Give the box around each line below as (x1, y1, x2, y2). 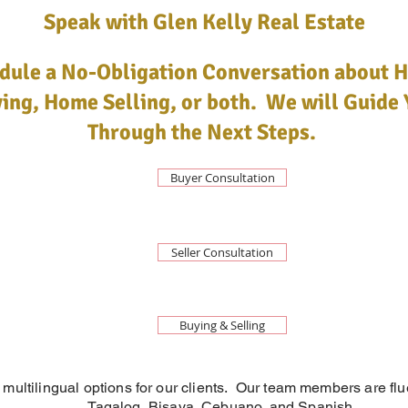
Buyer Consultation (169, 169, 275, 186)
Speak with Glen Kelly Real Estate (44, 8, 365, 36)
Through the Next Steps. (87, 118, 316, 146)
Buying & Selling (179, 317, 265, 333)
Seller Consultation (171, 244, 273, 260)
